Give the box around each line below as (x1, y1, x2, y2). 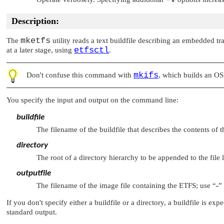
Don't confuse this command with (26, 70, 133, 79)
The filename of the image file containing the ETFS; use (36, 181, 212, 189)
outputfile (16, 168, 51, 177)
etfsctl (74, 45, 109, 55)
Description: (11, 16, 59, 26)
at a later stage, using (6, 45, 74, 54)
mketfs (20, 35, 50, 45)
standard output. (6, 207, 57, 216)
